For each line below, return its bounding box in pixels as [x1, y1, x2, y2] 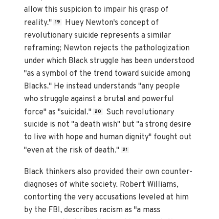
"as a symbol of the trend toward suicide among [24, 68, 191, 79]
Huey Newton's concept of [63, 18, 159, 28]
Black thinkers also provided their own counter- [24, 167, 193, 177]
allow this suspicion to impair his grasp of [24, 5, 169, 15]
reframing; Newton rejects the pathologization [24, 43, 190, 53]
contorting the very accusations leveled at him [24, 192, 189, 202]
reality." [24, 18, 52, 28]
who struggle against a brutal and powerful [24, 94, 175, 104]
